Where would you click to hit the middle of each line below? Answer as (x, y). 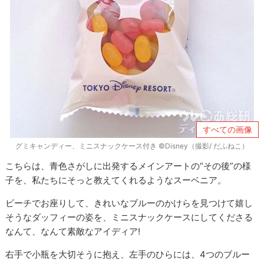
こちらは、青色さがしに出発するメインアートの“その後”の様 (128, 166)
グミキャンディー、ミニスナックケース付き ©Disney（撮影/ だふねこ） (132, 146)
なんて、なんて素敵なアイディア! (73, 231)
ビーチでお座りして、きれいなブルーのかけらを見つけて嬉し (129, 203)
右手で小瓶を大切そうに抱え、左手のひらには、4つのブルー (128, 254)
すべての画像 (227, 130)
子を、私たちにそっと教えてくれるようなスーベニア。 (116, 180)
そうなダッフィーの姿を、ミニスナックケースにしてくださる (129, 217)
